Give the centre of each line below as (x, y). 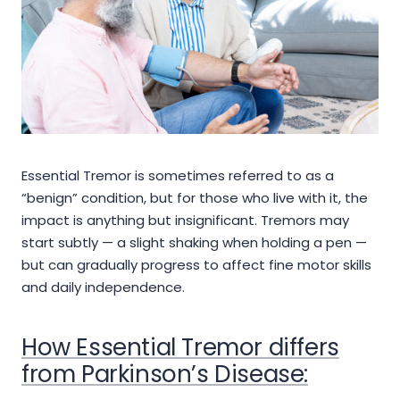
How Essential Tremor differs (180, 348)
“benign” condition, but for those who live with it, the (195, 198)
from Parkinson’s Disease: (165, 375)
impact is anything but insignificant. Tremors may (185, 221)
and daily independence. (103, 287)
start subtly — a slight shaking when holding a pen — (194, 243)
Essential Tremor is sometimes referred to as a (178, 176)
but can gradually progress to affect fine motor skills (196, 265)
